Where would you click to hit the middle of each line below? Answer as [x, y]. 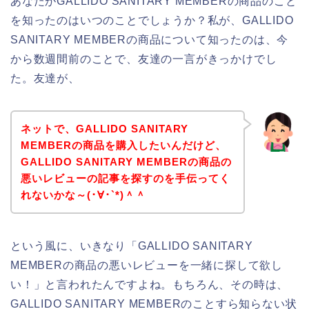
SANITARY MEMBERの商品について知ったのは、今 [150, 40]
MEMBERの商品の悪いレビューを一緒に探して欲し [147, 265]
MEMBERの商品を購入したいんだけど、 [123, 145]
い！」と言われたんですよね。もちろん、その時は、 [150, 284]
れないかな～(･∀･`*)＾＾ [83, 195]
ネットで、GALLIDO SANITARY [104, 128]
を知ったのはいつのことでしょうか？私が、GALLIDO [152, 21]
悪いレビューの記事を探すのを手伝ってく [125, 178]
